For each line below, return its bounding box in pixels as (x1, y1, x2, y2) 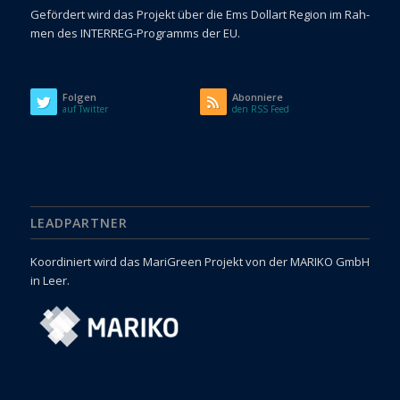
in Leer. (29, 271, 70, 288)
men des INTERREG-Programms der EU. (29, 24, 240, 41)
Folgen (62, 89, 96, 104)
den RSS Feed (231, 102, 289, 115)
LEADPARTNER (29, 213, 128, 231)
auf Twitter (62, 102, 108, 115)
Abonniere (231, 89, 283, 104)
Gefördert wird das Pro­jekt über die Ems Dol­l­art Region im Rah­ (29, 5, 370, 22)
